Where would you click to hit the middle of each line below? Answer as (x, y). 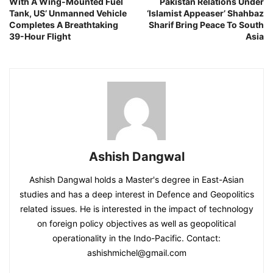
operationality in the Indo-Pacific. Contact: (136, 238)
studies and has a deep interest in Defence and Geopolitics (136, 194)
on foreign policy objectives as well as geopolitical (136, 224)
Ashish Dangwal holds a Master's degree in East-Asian (136, 180)
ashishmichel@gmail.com (136, 253)
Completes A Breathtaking (64, 25)
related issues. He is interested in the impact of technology (136, 209)
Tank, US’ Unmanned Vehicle (68, 13)
